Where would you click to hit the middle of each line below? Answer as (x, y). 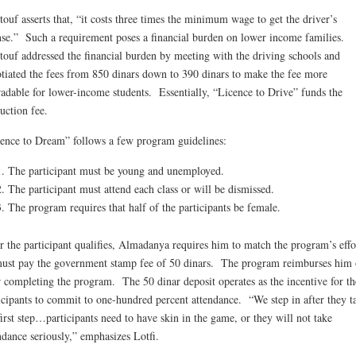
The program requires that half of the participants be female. (144, 207)
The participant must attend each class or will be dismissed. (141, 189)
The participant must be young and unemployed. (116, 171)
